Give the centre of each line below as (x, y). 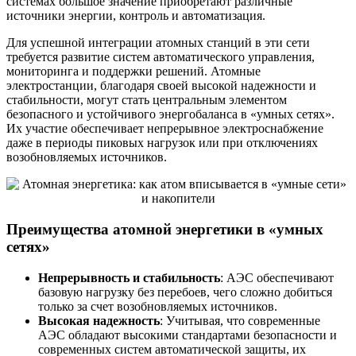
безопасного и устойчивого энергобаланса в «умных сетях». (170, 114)
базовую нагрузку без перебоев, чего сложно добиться (185, 292)
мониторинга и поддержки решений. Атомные (133, 72)
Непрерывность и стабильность (129, 277)
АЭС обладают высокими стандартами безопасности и (188, 335)
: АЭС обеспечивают (277, 277)
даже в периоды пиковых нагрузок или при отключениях (162, 143)
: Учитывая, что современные (240, 320)
